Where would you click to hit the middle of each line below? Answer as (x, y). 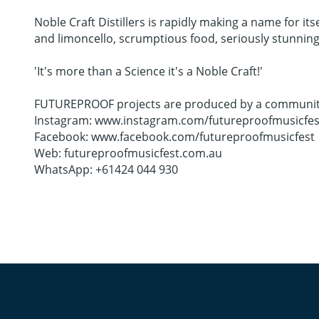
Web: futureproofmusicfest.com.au (128, 153)
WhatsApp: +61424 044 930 (106, 169)
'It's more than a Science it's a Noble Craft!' (148, 71)
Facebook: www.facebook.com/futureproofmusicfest (174, 137)
